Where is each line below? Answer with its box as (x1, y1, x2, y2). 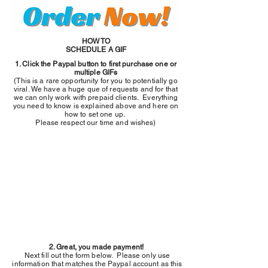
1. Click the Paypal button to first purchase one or (14, 60, 177, 68)
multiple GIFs (74, 68, 118, 77)
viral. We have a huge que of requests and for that (14, 85, 178, 93)
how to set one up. (64, 110, 127, 118)
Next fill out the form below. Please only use (24, 251, 170, 260)
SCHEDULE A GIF (65, 45, 127, 54)
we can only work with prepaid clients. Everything (13, 93, 178, 102)
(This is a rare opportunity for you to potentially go (14, 77, 178, 85)
